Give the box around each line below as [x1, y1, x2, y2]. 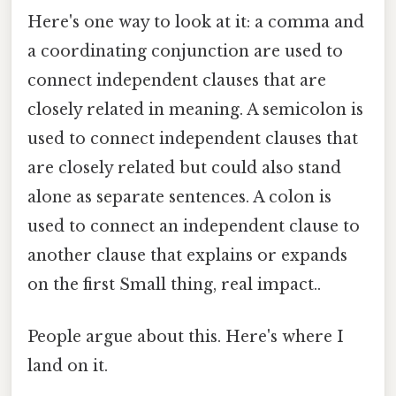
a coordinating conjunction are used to [27, 41, 343, 61]
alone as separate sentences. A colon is [27, 187, 331, 207]
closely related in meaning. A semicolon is [27, 99, 363, 119]
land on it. [27, 355, 108, 376]
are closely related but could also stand [27, 157, 341, 178]
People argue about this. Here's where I [27, 326, 344, 346]
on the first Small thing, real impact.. [27, 274, 321, 294]
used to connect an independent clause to [27, 216, 360, 236]
